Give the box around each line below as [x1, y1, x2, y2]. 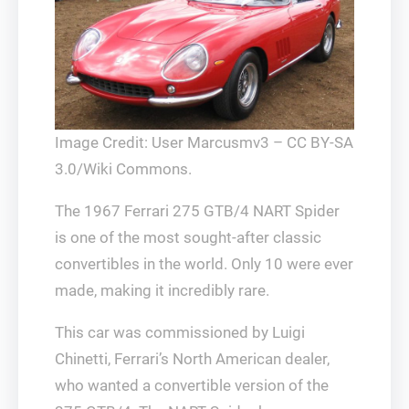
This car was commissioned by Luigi [55, 323, 305, 342]
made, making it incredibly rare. [55, 281, 269, 300]
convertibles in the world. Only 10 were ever [55, 255, 353, 274]
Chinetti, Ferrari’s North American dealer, [55, 350, 330, 369]
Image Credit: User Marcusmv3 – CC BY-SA [55, 133, 353, 152]
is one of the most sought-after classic [55, 228, 321, 247]
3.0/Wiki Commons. [55, 160, 192, 179]
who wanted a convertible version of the [55, 376, 329, 395]
